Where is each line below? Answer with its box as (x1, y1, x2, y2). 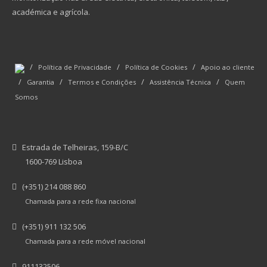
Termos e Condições (68, 77, 136, 86)
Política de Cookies (125, 63, 187, 72)
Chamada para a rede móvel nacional (25, 237, 145, 246)
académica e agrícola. (12, 7, 90, 17)
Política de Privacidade (38, 63, 111, 72)
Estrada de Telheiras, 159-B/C (20, 142, 128, 153)
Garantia (27, 77, 54, 86)
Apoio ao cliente (201, 63, 254, 72)
